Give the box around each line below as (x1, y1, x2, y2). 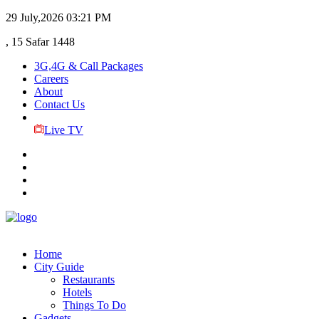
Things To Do (63, 299, 126, 311)
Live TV (43, 124, 83, 136)
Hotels (63, 286, 92, 298)
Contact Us (34, 98, 85, 110)
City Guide (34, 261, 84, 273)
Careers (34, 73, 68, 85)
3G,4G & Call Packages (34, 60, 143, 72)
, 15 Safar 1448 (6, 36, 75, 48)
